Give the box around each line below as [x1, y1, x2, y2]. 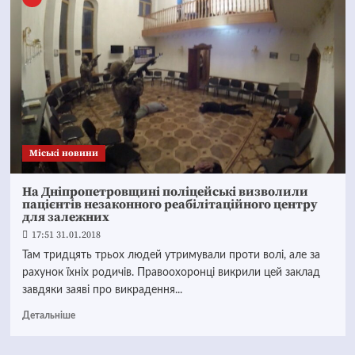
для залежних [21, 209, 109, 225]
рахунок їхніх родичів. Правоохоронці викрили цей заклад [21, 267, 320, 278]
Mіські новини [29, 147, 98, 159]
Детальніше [21, 311, 75, 320]
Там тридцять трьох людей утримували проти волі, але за [21, 250, 320, 261]
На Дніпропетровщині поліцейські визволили [21, 184, 308, 200]
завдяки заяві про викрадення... [21, 284, 182, 296]
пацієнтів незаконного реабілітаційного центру [21, 197, 318, 212]
